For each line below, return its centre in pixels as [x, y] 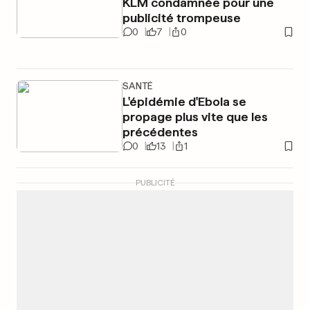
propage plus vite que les [195, 117]
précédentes [160, 132]
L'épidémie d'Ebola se [184, 101]
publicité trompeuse [181, 18]
